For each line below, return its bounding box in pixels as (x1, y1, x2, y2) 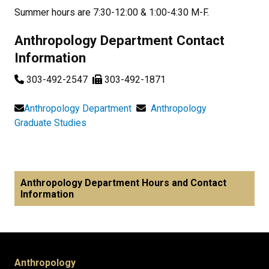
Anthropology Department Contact (14, 32, 225, 49)
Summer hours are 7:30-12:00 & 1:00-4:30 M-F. (14, 7, 209, 19)
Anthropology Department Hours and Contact (20, 177, 226, 189)
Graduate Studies (14, 117, 86, 129)
